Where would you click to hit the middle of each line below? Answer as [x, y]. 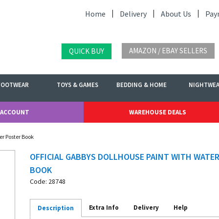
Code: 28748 [48, 181]
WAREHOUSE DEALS [158, 112]
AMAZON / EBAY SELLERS [168, 51]
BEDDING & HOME [142, 85]
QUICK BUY [87, 51]
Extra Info [104, 208]
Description [56, 208]
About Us [176, 14]
